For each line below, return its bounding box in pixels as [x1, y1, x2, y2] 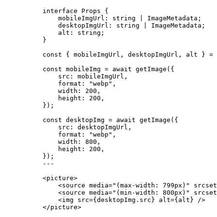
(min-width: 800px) [116, 189, 186, 197]
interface [43, 7, 77, 15]
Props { [77, 7, 108, 15]
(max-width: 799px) [116, 182, 186, 189]
